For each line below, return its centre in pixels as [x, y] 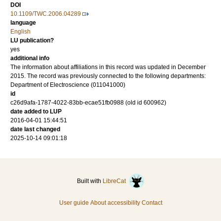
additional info [30, 58]
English [20, 32]
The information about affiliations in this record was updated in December [108, 67]
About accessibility [115, 203]
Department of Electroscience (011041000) [68, 85]
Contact [152, 203]
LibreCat [115, 181]
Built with [90, 181]
